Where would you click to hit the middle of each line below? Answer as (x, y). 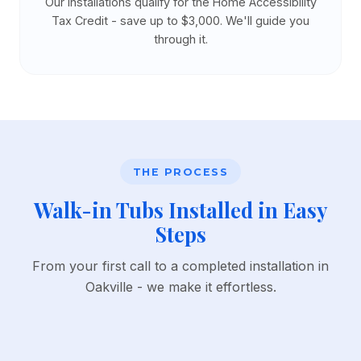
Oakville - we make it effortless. (180, 287)
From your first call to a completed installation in (180, 266)
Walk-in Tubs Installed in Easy (180, 210)
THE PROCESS (180, 172)
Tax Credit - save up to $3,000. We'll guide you (180, 21)
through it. (180, 39)
